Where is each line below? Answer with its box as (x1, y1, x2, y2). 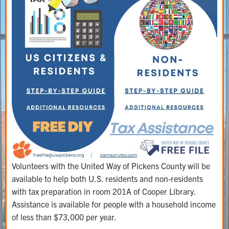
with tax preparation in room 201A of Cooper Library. (12, 186, 196, 196)
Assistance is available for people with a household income (12, 199, 216, 209)
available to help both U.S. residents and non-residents (12, 173, 203, 184)
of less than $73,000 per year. (12, 212, 117, 222)
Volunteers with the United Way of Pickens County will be (12, 161, 210, 171)
